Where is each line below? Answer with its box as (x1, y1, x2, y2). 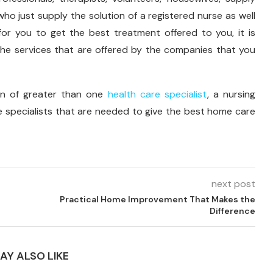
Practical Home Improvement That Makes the (59, 193, 255, 205)
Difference (209, 205, 255, 216)
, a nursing (207, 87, 255, 101)
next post (211, 177, 255, 190)
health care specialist (107, 87, 207, 101)
